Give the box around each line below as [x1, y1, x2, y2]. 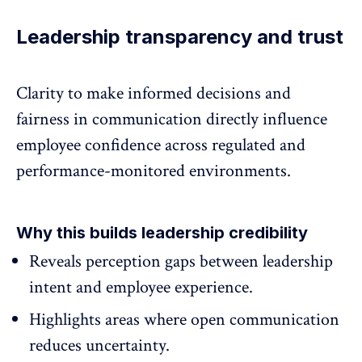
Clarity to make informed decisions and [16, 82, 291, 106]
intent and [29, 276, 106, 300]
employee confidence [16, 133, 161, 158]
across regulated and [161, 133, 305, 158]
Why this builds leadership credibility [16, 223, 308, 243]
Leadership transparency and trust [16, 25, 343, 49]
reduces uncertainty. [29, 334, 170, 358]
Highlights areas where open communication [29, 308, 339, 332]
